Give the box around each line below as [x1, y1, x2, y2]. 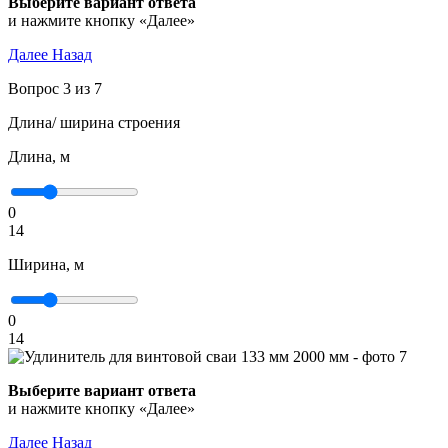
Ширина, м [8, 256, 84, 273]
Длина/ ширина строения [8, 114, 180, 131]
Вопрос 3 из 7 [8, 80, 102, 97]
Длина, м [8, 148, 70, 165]
